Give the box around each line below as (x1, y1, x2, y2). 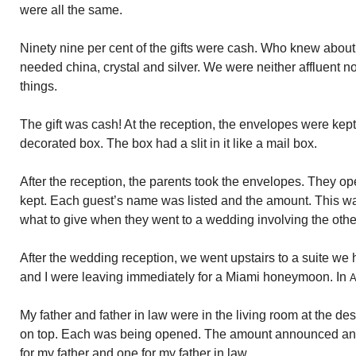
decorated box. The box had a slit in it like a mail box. (20, 137, 317, 150)
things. (20, 79, 57, 93)
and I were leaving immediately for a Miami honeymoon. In (20, 270, 350, 284)
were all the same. (20, 3, 122, 17)
